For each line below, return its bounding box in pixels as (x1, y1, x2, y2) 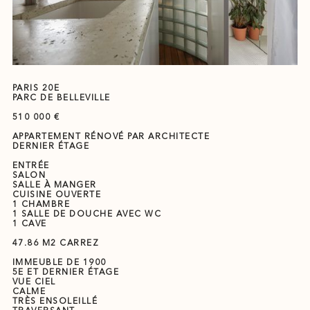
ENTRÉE (12, 159, 50, 170)
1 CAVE (12, 217, 47, 228)
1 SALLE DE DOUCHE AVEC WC (12, 208, 162, 219)
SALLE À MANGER (12, 179, 97, 190)
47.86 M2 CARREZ (12, 237, 100, 248)
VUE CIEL (12, 275, 56, 286)
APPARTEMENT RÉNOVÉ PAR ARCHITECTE (12, 130, 210, 141)
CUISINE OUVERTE (12, 188, 102, 199)
